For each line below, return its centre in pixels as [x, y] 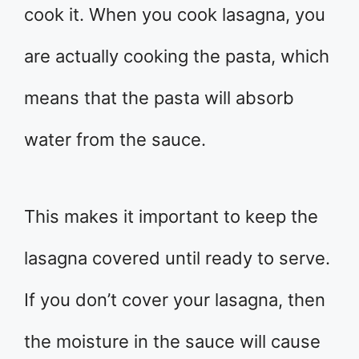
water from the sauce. [115, 139]
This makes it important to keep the [171, 216]
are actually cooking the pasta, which [177, 56]
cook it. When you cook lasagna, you [175, 14]
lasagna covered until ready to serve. [177, 258]
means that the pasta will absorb [159, 98]
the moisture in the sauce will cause [172, 341]
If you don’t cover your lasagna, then [175, 300]
